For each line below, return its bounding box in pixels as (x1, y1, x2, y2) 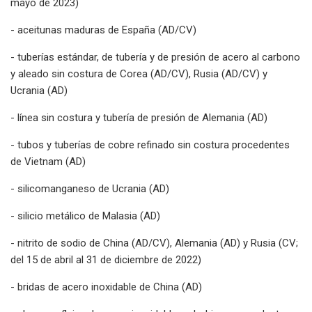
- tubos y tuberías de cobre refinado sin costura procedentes (10, 138, 290, 151)
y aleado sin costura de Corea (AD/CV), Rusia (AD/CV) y (10, 67, 267, 80)
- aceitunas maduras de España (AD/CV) (10, 23, 196, 36)
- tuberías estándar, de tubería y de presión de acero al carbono (10, 50, 300, 63)
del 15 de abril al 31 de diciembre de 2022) (10, 253, 201, 266)
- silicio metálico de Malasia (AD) (10, 209, 160, 222)
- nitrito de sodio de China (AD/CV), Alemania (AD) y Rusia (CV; (10, 236, 298, 249)
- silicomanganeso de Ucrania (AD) (10, 182, 169, 195)
